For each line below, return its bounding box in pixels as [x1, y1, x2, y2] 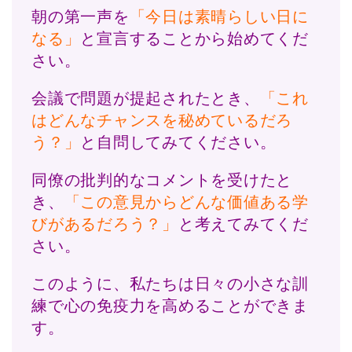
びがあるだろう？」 [31, 215, 178, 233]
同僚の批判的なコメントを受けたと [31, 171, 293, 189]
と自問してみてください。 [80, 134, 277, 152]
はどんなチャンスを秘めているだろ [31, 112, 293, 130]
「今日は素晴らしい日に [129, 8, 309, 26]
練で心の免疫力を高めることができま [31, 297, 309, 315]
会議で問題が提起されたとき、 [31, 90, 260, 108]
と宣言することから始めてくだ [80, 30, 309, 48]
